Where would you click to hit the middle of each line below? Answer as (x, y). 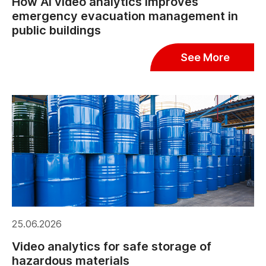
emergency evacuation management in (125, 16)
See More (205, 58)
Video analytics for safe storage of (112, 247)
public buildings (56, 31)
